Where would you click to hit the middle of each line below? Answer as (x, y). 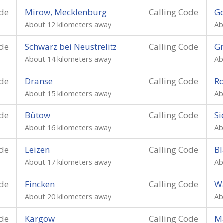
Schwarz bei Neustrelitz (71, 47)
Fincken (40, 184)
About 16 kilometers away (68, 128)
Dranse (39, 81)
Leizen (37, 150)
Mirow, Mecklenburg (66, 12)
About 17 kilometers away (68, 162)
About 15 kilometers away (68, 93)
